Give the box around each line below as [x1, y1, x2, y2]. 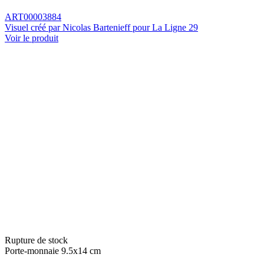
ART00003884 [5, 11, 61, 22]
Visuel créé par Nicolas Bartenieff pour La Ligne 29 [5, 22, 198, 32]
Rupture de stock [5, 235, 68, 245]
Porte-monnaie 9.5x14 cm [5, 245, 101, 256]
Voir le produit [5, 32, 58, 43]
